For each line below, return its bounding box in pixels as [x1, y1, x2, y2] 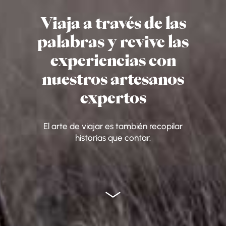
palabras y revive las [37, 34, 189, 50]
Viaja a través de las [40, 16, 186, 31]
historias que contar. [75, 132, 151, 143]
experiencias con [50, 53, 176, 69]
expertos [80, 90, 146, 106]
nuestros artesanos [42, 72, 184, 87]
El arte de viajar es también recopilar [43, 121, 183, 131]
